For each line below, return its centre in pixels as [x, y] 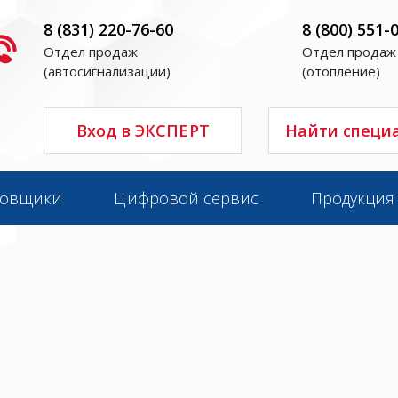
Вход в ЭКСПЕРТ [143, 131]
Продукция [353, 198]
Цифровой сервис [187, 198]
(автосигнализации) [107, 71]
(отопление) [341, 71]
